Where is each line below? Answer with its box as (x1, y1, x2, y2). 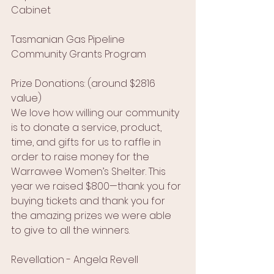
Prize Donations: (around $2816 (11, 76, 158, 91)
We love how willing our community (11, 106, 182, 120)
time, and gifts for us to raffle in (11, 135, 163, 150)
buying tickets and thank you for (11, 194, 168, 209)
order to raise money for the (11, 150, 152, 165)
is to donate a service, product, (11, 120, 164, 135)
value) (11, 91, 42, 106)
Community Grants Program (11, 47, 146, 62)
